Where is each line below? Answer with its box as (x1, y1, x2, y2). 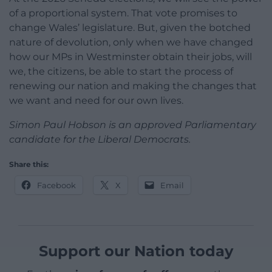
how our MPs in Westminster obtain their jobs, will (9, 51, 252, 63)
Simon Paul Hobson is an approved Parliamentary (9, 119, 256, 131)
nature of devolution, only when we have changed (9, 36, 253, 49)
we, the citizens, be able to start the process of (9, 66, 233, 78)
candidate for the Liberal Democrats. (9, 134, 191, 146)
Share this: (9, 160, 49, 169)
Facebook (37, 180, 76, 191)
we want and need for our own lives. (9, 95, 183, 107)
